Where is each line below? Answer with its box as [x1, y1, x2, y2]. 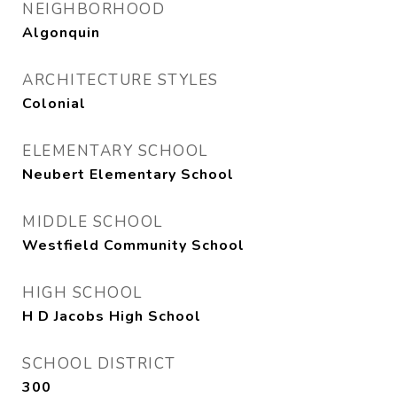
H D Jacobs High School [22, 307, 201, 326]
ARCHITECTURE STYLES [22, 70, 219, 90]
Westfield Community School [22, 236, 245, 255]
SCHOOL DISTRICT [22, 354, 176, 374]
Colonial [22, 94, 86, 113]
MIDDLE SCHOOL [22, 212, 163, 232]
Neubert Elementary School [22, 165, 234, 184]
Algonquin [22, 23, 100, 43]
